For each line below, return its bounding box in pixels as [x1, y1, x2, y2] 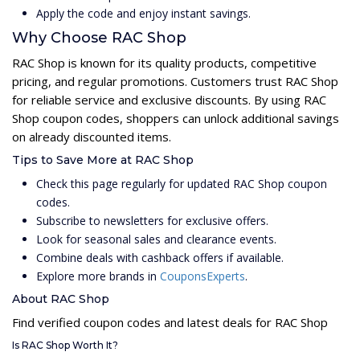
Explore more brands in [36, 268, 160, 284]
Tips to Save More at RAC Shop [12, 153, 194, 168]
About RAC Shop [12, 292, 109, 307]
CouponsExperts [160, 268, 245, 284]
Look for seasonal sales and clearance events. [36, 231, 276, 247]
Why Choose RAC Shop [12, 29, 186, 47]
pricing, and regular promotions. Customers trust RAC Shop [12, 73, 338, 90]
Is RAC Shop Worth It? [12, 339, 118, 352]
